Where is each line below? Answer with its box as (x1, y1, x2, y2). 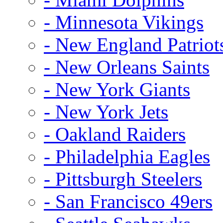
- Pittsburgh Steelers (44, 168, 202, 190)
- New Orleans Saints (44, 56, 210, 78)
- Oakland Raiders (44, 123, 186, 145)
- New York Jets (44, 101, 168, 122)
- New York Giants (44, 78, 190, 100)
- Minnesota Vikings (44, 11, 204, 33)
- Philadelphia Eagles (44, 145, 210, 167)
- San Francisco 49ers (44, 190, 213, 212)
